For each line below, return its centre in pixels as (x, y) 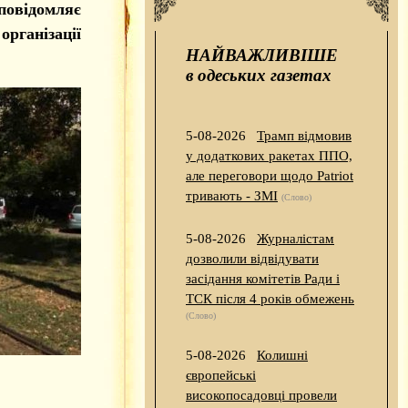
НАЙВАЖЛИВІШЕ (262, 56)
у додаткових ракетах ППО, (269, 156)
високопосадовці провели (261, 396)
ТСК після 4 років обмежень (270, 299)
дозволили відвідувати (252, 259)
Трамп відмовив (304, 136)
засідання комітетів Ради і (263, 279)
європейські (221, 376)
